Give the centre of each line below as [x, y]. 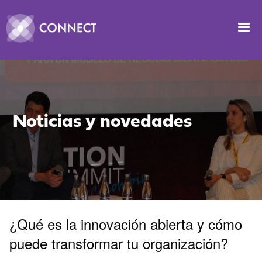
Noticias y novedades [103, 120]
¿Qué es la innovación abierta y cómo [126, 223]
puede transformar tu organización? [119, 243]
